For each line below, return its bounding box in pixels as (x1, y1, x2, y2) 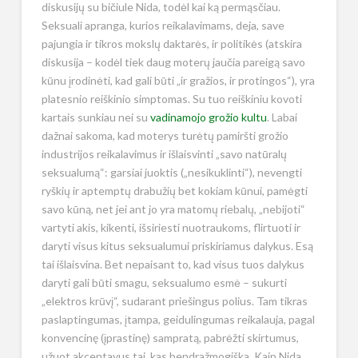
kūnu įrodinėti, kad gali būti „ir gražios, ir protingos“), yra (41, 73, 315, 87)
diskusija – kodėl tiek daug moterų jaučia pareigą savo (41, 54, 305, 69)
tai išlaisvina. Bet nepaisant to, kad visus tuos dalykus (41, 257, 304, 271)
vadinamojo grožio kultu (149, 109, 267, 124)
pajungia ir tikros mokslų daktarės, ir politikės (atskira (41, 36, 302, 50)
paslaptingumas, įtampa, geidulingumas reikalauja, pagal (41, 312, 315, 326)
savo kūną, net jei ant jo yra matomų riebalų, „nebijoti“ (41, 201, 305, 216)
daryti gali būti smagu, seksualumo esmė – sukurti (41, 275, 287, 289)
